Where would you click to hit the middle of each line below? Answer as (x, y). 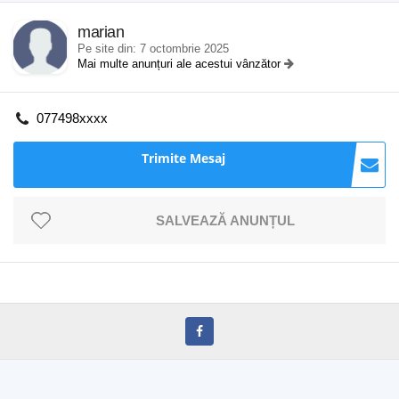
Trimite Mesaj (183, 158)
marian (101, 32)
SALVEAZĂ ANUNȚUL (225, 220)
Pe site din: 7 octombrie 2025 (153, 49)
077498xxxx (72, 118)
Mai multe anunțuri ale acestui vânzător (181, 64)
